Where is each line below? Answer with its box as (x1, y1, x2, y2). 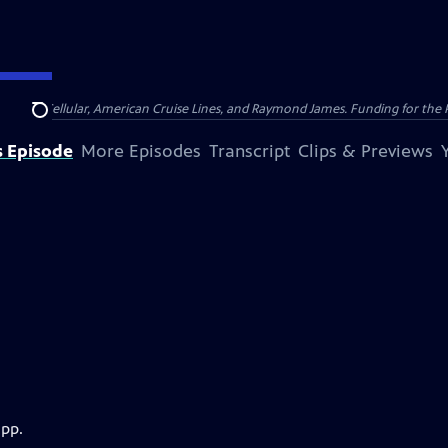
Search (31, 111, 80, 131)
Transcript (209, 140, 290, 162)
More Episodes (81, 140, 201, 162)
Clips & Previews (298, 140, 433, 162)
